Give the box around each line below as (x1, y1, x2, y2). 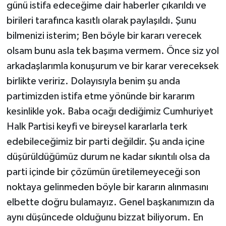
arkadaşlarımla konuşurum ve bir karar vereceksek (6, 61, 218, 71)
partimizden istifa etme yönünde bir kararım (6, 91, 195, 101)
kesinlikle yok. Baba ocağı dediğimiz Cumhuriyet (6, 106, 213, 117)
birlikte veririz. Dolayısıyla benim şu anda (6, 76, 180, 86)
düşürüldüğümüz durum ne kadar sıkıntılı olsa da (6, 152, 210, 162)
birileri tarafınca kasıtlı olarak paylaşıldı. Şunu (6, 16, 196, 26)
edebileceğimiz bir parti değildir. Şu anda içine (6, 137, 205, 147)
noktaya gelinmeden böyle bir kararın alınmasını (6, 182, 208, 192)
